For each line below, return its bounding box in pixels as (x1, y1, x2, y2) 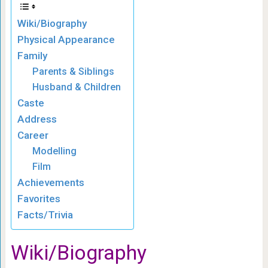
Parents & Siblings (32, 66, 115, 78)
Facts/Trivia (17, 209, 73, 221)
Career (17, 129, 48, 142)
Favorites (17, 193, 60, 205)
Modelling (32, 145, 77, 157)
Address (17, 113, 57, 126)
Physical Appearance (17, 33, 115, 46)
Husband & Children (32, 81, 121, 93)
